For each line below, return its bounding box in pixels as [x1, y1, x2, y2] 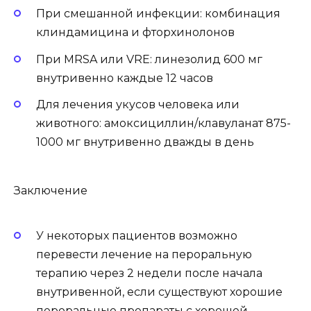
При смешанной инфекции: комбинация [36, 7, 280, 21]
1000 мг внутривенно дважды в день [36, 135, 254, 149]
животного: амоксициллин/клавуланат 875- [36, 116, 291, 130]
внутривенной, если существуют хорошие [36, 285, 283, 299]
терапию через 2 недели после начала [36, 267, 262, 280]
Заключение [14, 183, 87, 197]
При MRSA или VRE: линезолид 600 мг [36, 52, 262, 66]
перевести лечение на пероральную [36, 248, 252, 262]
